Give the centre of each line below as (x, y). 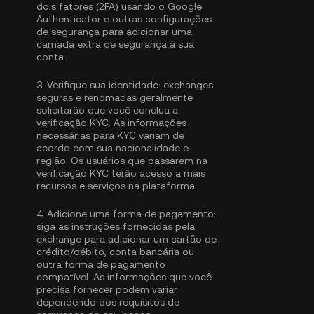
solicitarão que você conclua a (107, 110)
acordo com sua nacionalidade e (112, 148)
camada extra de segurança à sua (115, 44)
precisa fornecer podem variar (107, 289)
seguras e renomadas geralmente (115, 97)
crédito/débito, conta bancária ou (115, 252)
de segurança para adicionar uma (114, 32)
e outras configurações (156, 19)
